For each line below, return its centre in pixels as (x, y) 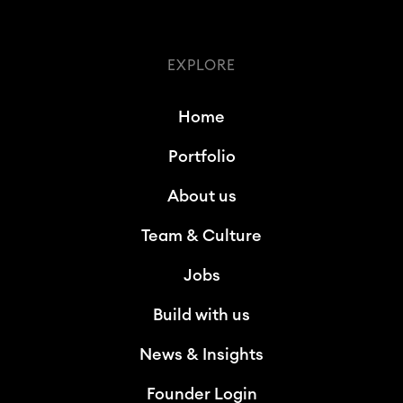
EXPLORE (201, 66)
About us (201, 196)
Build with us (201, 315)
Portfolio (201, 157)
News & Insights (201, 354)
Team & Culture (201, 236)
